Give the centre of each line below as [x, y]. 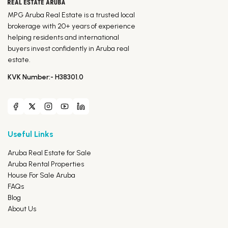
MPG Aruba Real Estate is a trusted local [71, 15]
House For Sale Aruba [41, 175]
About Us [22, 209]
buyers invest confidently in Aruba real [68, 49]
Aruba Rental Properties [46, 164]
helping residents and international [63, 37]
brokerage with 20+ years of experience [72, 26]
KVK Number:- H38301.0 [46, 77]
